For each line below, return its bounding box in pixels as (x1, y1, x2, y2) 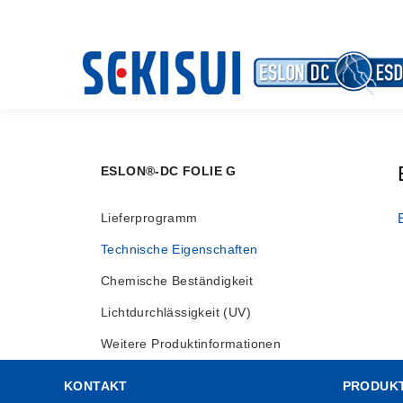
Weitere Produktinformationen (101, 336, 282, 351)
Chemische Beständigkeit (101, 273, 254, 288)
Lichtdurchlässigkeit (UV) (101, 305, 251, 319)
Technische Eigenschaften (101, 242, 258, 256)
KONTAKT (64, 379, 128, 393)
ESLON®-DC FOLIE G (101, 164, 237, 178)
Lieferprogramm (101, 210, 198, 225)
